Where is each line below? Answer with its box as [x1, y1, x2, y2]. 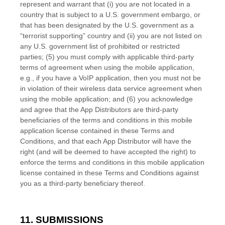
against [174, 169, 199, 177]
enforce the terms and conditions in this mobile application [20, 158, 204, 166]
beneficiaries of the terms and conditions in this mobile [20, 116, 192, 124]
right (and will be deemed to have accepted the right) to [20, 148, 196, 156]
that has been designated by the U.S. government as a [20, 21, 194, 29]
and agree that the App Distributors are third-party [20, 105, 178, 114]
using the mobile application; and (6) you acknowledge [20, 95, 193, 103]
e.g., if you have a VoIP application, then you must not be [20, 74, 201, 82]
